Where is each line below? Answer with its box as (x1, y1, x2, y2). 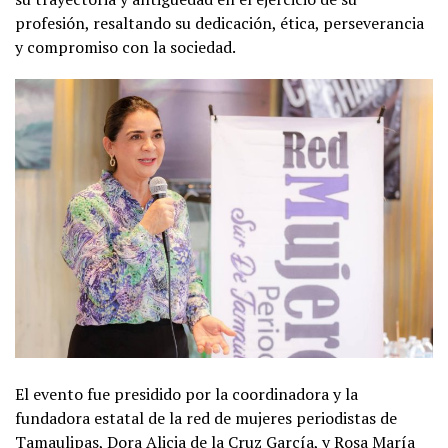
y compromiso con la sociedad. (15, 35, 236, 58)
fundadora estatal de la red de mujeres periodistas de (15, 406, 397, 429)
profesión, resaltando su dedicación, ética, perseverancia (15, 11, 424, 34)
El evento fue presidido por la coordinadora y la (15, 382, 358, 405)
